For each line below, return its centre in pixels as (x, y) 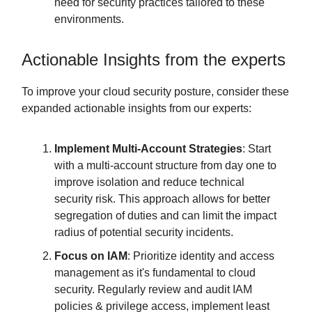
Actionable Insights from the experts (154, 59)
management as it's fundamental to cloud (155, 272)
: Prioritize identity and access (201, 256)
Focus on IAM (91, 256)
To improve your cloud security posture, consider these (155, 91)
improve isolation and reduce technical (149, 182)
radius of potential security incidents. (144, 232)
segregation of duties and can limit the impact (165, 215)
